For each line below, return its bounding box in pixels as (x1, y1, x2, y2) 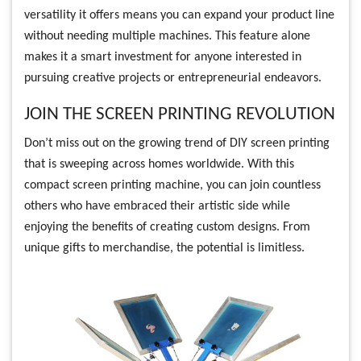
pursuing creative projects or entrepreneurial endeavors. (24, 72, 322, 85)
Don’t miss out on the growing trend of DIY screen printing (24, 137, 330, 151)
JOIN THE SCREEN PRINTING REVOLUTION (24, 106, 335, 125)
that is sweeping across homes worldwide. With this (24, 158, 294, 172)
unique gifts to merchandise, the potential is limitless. (24, 242, 305, 255)
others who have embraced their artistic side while (24, 200, 290, 214)
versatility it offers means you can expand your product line (24, 9, 334, 23)
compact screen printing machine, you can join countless (24, 179, 321, 193)
